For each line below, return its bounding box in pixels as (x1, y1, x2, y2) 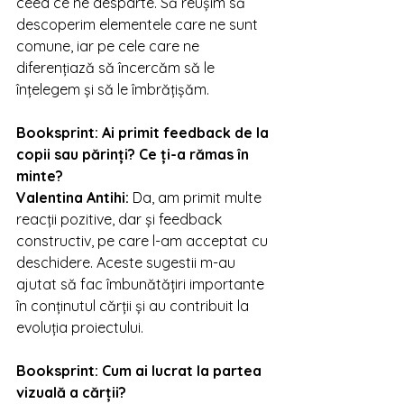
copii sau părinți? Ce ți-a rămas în (16, 145, 252, 163)
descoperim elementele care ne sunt (16, 15, 262, 33)
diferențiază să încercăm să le (16, 59, 218, 77)
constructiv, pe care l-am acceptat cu (16, 232, 271, 250)
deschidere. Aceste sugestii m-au (16, 253, 239, 271)
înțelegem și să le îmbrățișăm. (16, 80, 209, 98)
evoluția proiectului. (16, 318, 143, 336)
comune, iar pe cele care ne (16, 37, 203, 55)
